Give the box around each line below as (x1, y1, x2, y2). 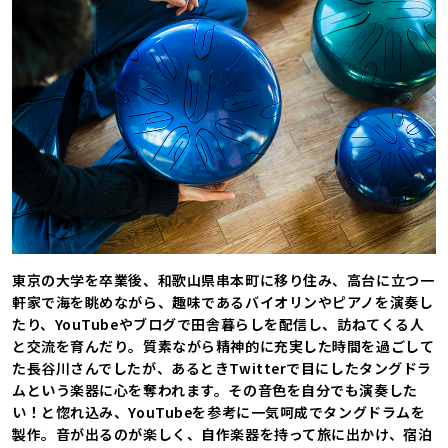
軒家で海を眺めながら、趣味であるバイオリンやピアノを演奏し (12, 291, 434, 312)
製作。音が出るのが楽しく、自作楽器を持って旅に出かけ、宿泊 (12, 423, 433, 444)
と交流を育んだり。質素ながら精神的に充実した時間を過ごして (12, 335, 435, 356)
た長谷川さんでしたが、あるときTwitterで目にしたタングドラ (12, 357, 432, 378)
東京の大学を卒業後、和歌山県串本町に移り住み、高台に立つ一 (12, 269, 435, 290)
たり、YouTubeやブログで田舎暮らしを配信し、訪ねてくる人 (12, 313, 425, 334)
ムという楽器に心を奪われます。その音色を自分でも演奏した (12, 379, 418, 400)
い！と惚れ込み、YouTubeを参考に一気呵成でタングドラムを (12, 401, 426, 422)
